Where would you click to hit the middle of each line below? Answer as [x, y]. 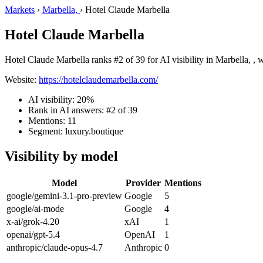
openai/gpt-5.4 [33, 234]
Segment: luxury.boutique [76, 131]
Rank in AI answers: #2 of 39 [83, 110]
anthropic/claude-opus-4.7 [55, 247]
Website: [22, 79]
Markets [20, 10]
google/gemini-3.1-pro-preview [64, 195]
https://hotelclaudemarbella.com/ [98, 79]
